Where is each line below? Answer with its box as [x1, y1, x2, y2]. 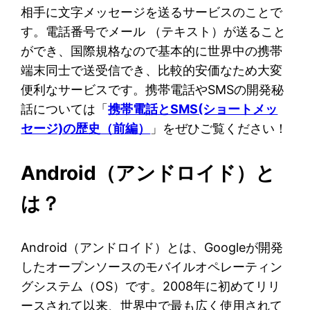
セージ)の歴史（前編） [21, 120, 151, 136]
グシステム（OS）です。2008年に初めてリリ [21, 278, 281, 293]
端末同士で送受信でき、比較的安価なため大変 [21, 62, 283, 77]
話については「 [21, 101, 109, 116]
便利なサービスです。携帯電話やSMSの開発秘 [21, 82, 284, 97]
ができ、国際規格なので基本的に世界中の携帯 [21, 43, 283, 58]
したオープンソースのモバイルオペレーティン [21, 259, 283, 274]
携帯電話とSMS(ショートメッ [108, 101, 278, 116]
